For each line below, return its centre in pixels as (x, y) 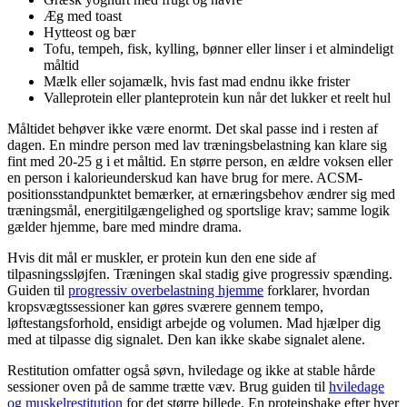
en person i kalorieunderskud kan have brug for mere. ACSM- (185, 178)
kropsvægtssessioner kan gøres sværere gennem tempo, (165, 307)
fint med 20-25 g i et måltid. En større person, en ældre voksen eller (200, 162)
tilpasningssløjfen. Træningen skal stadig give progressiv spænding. (200, 274)
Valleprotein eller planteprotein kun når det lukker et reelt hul (217, 98)
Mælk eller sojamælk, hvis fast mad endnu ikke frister (197, 82)
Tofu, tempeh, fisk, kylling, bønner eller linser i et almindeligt (218, 49)
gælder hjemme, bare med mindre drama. (124, 227)
